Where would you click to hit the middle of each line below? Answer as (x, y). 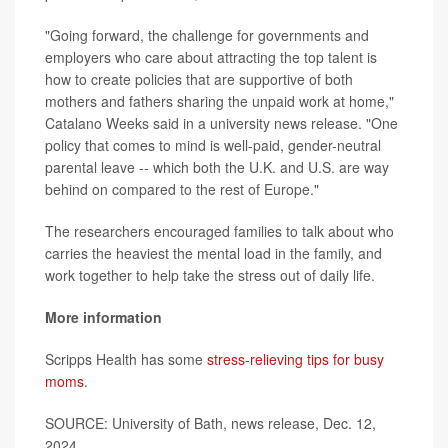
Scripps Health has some (126, 358)
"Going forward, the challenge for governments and (207, 34)
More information (103, 316)
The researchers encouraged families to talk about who (219, 230)
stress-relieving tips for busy (295, 358)
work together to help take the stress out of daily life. (210, 274)
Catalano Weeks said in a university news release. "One (221, 122)
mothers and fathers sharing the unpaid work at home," (219, 100)
